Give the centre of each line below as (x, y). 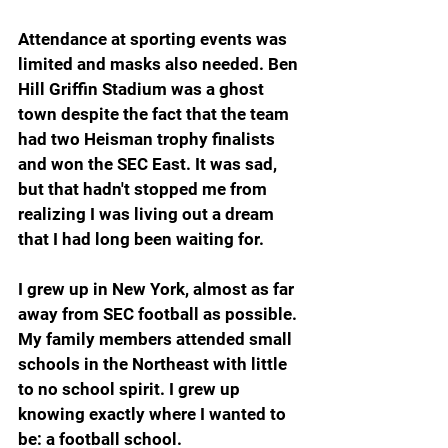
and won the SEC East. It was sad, (149, 164)
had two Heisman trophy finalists (148, 139)
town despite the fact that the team (155, 114)
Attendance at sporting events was (154, 39)
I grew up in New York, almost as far (158, 289)
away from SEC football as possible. (159, 314)
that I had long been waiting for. (141, 239)
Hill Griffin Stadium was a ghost (143, 89)
